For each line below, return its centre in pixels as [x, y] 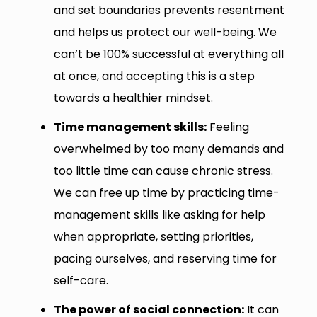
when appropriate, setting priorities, [153, 236]
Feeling [227, 127]
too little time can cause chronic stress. [163, 171]
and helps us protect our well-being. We [165, 32]
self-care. [81, 280]
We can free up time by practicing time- [166, 192]
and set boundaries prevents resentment [169, 10]
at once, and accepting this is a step [154, 76]
